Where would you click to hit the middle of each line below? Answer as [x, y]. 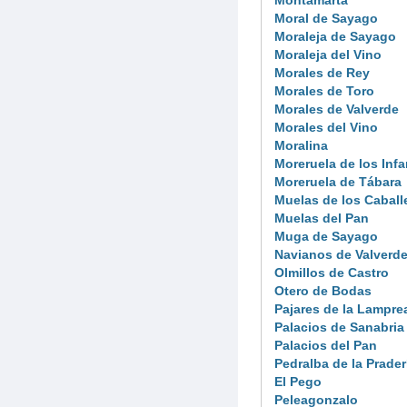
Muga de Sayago [326, 236]
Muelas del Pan [322, 218]
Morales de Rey [322, 72]
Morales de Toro [324, 90]
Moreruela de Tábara [338, 181]
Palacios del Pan [326, 345]
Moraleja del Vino [328, 54]
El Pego [298, 381]
